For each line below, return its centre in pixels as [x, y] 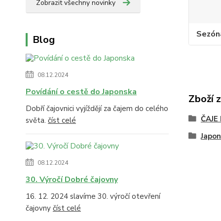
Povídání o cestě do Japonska [81, 92]
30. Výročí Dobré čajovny [72, 180]
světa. [37, 120]
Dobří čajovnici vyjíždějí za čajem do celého [97, 109]
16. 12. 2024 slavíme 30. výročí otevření [93, 196]
